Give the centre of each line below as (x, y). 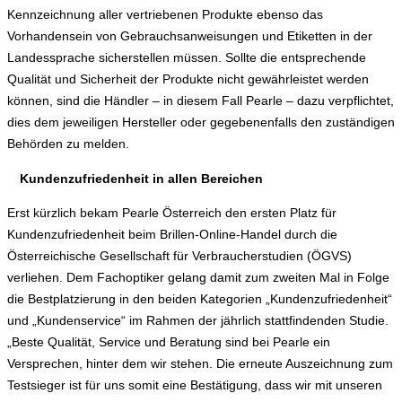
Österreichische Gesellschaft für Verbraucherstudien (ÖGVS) (179, 255)
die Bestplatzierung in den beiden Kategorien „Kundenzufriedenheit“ (200, 298)
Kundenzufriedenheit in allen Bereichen (142, 178)
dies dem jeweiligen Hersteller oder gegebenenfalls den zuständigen (201, 122)
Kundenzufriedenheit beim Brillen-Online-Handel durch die (172, 234)
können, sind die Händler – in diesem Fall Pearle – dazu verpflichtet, (201, 101)
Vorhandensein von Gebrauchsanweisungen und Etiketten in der (190, 36)
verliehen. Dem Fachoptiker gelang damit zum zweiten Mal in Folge (198, 277)
